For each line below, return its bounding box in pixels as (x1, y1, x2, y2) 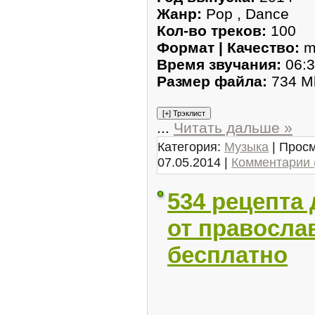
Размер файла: (157, 72, 271, 89)
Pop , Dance (206, 5, 289, 22)
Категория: (157, 139, 224, 154)
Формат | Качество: (157, 39, 304, 56)
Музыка (224, 139, 269, 154)
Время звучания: (157, 56, 285, 72)
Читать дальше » (174, 119, 292, 136)
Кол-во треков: (157, 22, 271, 39)
